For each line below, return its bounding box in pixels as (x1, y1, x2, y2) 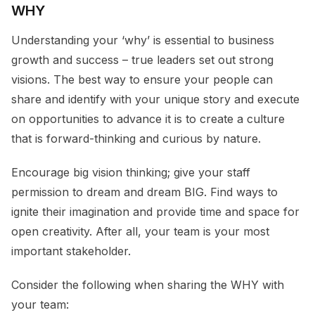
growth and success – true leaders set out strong (11, 52, 274, 67)
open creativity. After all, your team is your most (11, 224, 269, 238)
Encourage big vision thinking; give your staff (11, 165, 250, 179)
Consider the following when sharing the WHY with (11, 277, 284, 292)
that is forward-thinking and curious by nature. (11, 131, 264, 146)
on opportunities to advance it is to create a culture (11, 111, 285, 126)
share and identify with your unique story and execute (11, 91, 300, 106)
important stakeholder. (11, 243, 138, 258)
